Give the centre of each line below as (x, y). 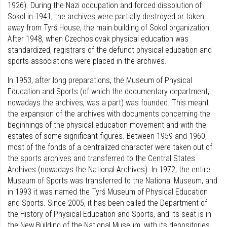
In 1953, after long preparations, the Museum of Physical (100, 80)
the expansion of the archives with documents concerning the (109, 113)
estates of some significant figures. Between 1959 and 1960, (107, 136)
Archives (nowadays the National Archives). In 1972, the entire (109, 169)
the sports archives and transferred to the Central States (101, 158)
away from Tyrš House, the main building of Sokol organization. (109, 27)
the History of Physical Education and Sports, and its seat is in (109, 214)
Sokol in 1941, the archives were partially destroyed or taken (106, 16)
